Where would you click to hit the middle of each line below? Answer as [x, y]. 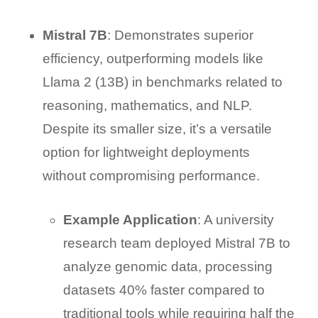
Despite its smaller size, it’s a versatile [157, 128]
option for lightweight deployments [146, 152]
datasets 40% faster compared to [164, 290]
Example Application [130, 219]
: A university [235, 219]
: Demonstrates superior [180, 35]
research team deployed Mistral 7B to [176, 243]
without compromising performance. [151, 175]
